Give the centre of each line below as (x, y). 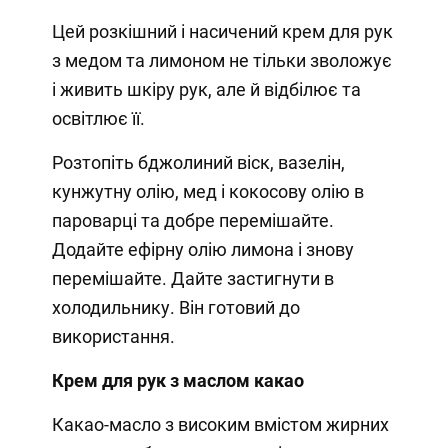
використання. (113, 337)
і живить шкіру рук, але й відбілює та (206, 90)
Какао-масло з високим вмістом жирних (220, 425)
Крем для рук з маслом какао (177, 381)
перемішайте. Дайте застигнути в (192, 279)
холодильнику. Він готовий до (175, 308)
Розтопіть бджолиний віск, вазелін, (198, 163)
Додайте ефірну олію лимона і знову (202, 250)
